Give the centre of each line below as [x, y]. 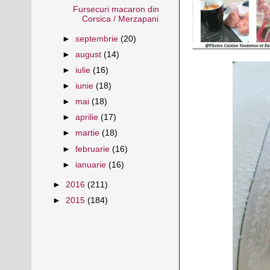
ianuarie [92, 165]
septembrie [98, 39]
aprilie [88, 118]
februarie [94, 149]
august [90, 54]
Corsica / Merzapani [120, 19]
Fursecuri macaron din [116, 9]
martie [89, 133]
